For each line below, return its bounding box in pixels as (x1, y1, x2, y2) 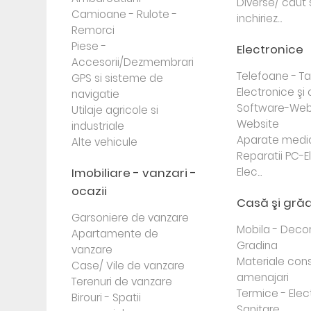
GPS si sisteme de (72, 71, 164, 85)
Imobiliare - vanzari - (72, 165, 197, 181)
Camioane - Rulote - (72, 7, 178, 22)
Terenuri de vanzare (72, 274, 173, 289)
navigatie (72, 87, 120, 101)
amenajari (236, 270, 289, 285)
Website (236, 117, 279, 131)
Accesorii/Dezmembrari (72, 55, 194, 69)
